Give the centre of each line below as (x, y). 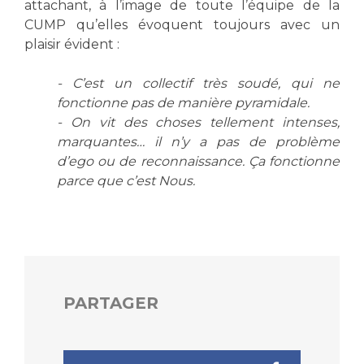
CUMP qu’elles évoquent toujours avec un (182, 24)
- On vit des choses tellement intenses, (198, 122)
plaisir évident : (72, 44)
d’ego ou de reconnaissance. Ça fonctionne (198, 161)
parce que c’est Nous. (126, 180)
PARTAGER (111, 303)
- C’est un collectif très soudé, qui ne (198, 83)
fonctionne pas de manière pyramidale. (183, 102)
